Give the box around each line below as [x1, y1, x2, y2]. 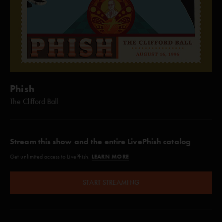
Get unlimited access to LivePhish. [10, 153, 92, 160]
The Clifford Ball [10, 97, 58, 106]
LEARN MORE [91, 153, 129, 160]
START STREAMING [82, 178, 140, 187]
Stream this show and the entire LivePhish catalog [10, 137, 191, 146]
